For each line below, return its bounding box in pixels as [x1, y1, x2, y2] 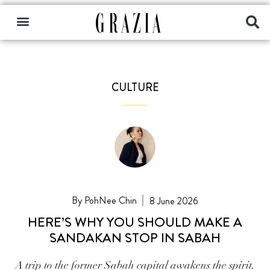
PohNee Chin [81, 193, 137, 207]
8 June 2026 [149, 193, 199, 208]
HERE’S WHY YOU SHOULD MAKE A [28, 212, 242, 231]
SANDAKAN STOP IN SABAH [49, 228, 221, 247]
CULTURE [111, 80, 159, 95]
